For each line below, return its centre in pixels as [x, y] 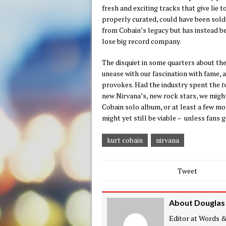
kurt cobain [125, 140]
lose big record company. [142, 41]
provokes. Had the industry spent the [162, 84]
